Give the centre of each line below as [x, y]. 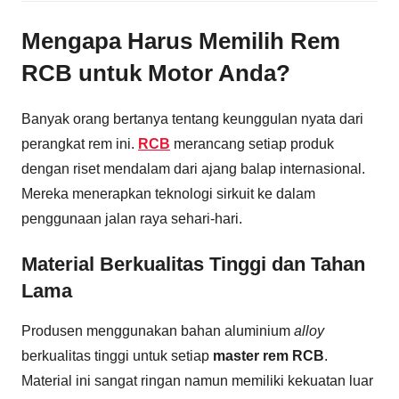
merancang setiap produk [252, 143]
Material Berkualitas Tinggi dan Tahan [193, 264]
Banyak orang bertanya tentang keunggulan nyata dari [192, 118]
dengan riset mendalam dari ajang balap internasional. [193, 168]
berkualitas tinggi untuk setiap [117, 356]
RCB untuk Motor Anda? [156, 73]
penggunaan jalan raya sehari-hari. [132, 218]
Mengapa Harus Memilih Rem [181, 41]
